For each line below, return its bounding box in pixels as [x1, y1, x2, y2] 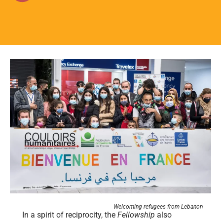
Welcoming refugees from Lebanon [113, 203, 203, 210]
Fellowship [117, 210, 155, 220]
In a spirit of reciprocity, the [22, 210, 117, 220]
